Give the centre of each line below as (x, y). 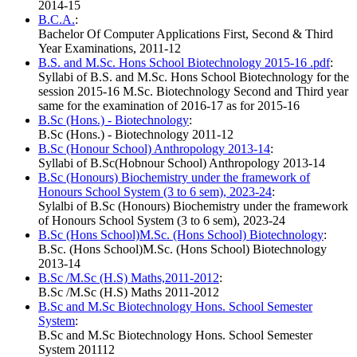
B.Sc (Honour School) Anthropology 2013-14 (154, 149)
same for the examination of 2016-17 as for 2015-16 (169, 106)
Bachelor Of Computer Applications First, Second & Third (186, 34)
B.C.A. (57, 20)
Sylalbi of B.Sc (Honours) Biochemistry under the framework (193, 206)
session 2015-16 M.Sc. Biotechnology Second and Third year (193, 92)
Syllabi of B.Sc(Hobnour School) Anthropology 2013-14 (182, 163)
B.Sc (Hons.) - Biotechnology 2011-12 (136, 135)
